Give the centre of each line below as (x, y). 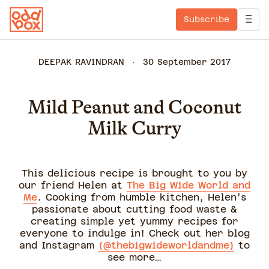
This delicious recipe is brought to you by (134, 173)
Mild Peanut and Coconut (134, 107)
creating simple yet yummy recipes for (134, 221)
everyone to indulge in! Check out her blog (134, 233)
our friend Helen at (73, 185)
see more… (134, 257)
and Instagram (59, 245)
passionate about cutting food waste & (134, 209)
